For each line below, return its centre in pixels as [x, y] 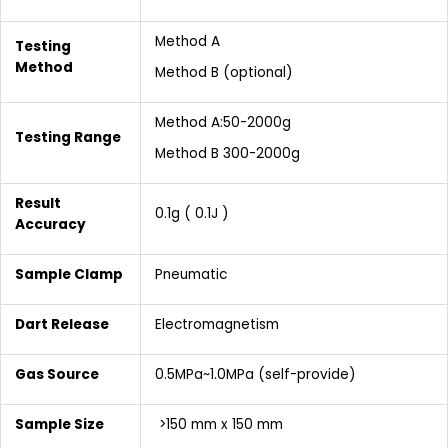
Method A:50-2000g [222, 122]
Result [37, 203]
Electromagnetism [216, 324]
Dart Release [61, 324]
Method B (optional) [223, 72]
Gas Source [56, 374]
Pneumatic [190, 274]
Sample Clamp [68, 274]
